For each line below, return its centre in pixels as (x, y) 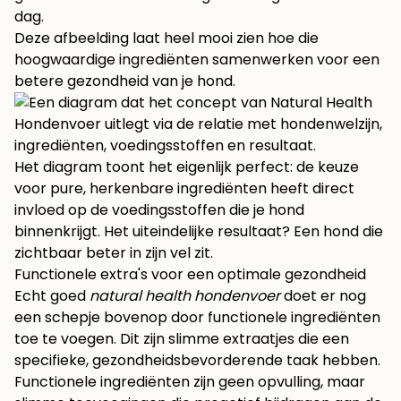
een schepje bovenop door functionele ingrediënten (197, 318)
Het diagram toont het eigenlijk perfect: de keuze (187, 167)
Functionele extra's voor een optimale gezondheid (190, 275)
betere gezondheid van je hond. (125, 81)
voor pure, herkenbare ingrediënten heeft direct (184, 189)
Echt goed (52, 296)
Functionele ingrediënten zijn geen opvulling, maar (190, 382)
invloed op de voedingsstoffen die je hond (159, 210)
